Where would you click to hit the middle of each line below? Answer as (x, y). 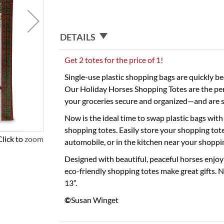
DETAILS (78, 37)
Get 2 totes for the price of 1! (114, 59)
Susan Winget (95, 199)
